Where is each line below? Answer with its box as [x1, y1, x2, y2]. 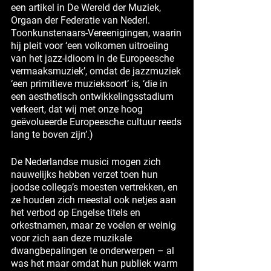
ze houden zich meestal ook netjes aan [11, 193, 176, 206]
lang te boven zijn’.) [11, 128, 93, 141]
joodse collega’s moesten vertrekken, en [11, 180, 178, 194]
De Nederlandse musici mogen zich [11, 155, 161, 168]
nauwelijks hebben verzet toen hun [11, 168, 158, 181]
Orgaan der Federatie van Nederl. [11, 13, 150, 27]
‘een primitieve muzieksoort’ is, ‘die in [11, 77, 168, 90]
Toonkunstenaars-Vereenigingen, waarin [11, 26, 181, 39]
